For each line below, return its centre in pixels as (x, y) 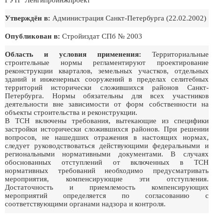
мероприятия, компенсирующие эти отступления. (107, 179)
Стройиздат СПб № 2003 (101, 36)
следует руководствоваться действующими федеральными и (107, 146)
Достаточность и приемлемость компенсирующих (107, 187)
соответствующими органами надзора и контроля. (85, 204)
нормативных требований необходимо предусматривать (107, 171)
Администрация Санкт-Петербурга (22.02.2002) (128, 18)
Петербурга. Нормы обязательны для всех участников (107, 96)
